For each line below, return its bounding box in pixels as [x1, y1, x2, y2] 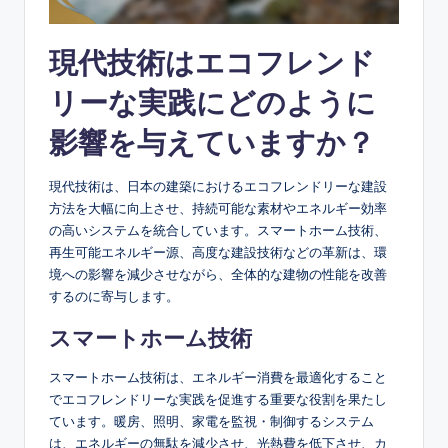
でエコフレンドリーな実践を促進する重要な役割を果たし [49, 391, 387, 408]
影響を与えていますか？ [49, 124, 375, 162]
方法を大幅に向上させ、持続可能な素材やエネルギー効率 [49, 200, 387, 217]
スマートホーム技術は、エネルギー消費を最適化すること [49, 369, 387, 386]
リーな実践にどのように [49, 84, 376, 122]
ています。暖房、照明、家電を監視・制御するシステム [49, 413, 374, 430]
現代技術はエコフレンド [49, 44, 375, 82]
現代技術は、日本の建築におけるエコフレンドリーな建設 [49, 178, 387, 195]
